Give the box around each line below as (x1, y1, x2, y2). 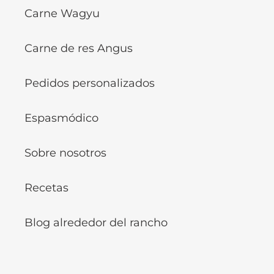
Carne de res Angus (24, 42, 133, 56)
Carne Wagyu (24, 7, 100, 21)
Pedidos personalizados (24, 76, 155, 91)
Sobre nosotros (24, 146, 106, 160)
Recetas (24, 181, 68, 195)
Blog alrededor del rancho (24, 216, 168, 230)
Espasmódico (24, 111, 98, 125)
